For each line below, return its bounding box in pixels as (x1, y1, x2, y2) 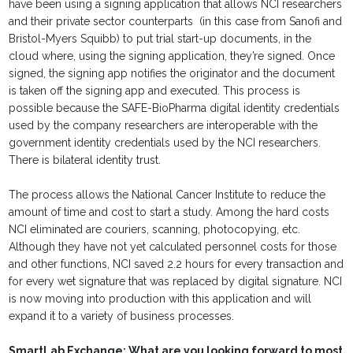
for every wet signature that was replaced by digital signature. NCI (9, 275, 343, 288)
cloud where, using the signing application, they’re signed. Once (9, 50, 336, 63)
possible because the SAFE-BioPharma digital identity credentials (9, 102, 340, 115)
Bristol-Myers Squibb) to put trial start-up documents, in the (9, 32, 312, 46)
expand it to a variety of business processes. (9, 310, 235, 323)
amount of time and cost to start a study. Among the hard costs (9, 206, 330, 219)
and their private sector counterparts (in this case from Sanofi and (9, 15, 343, 28)
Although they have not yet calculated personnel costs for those (9, 240, 337, 254)
